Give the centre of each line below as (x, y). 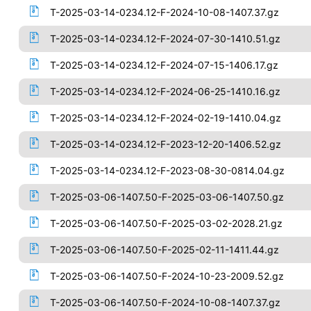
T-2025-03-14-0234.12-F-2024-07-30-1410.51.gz (165, 39)
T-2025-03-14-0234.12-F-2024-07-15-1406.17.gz (164, 65)
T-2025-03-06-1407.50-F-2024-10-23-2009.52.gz (167, 276)
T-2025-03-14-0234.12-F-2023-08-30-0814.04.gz (167, 170)
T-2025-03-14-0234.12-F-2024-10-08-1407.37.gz (164, 12)
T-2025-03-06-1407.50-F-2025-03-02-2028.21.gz (166, 223)
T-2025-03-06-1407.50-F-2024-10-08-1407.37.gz (165, 302)
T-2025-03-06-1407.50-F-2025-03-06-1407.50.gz (167, 197)
